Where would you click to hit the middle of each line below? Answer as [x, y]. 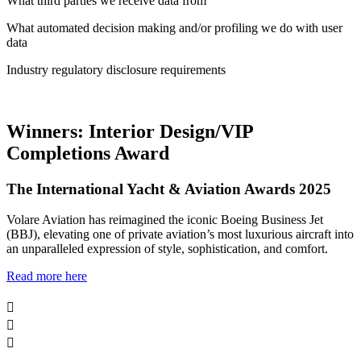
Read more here [47, 276]
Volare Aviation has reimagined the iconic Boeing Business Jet [165, 220]
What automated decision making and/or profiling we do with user [174, 27]
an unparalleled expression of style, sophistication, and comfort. [169, 249]
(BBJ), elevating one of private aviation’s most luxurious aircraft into [180, 234]
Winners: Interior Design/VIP [130, 131]
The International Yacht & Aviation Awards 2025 [169, 189]
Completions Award [88, 153]
